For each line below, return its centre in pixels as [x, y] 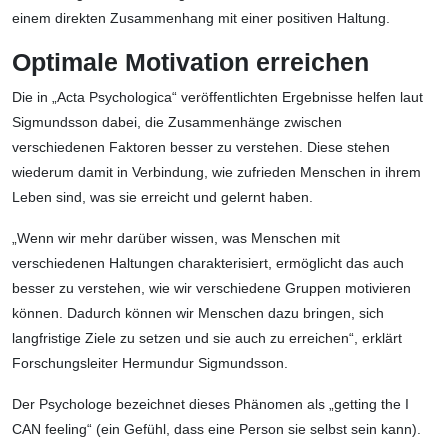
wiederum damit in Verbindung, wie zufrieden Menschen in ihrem [216, 172]
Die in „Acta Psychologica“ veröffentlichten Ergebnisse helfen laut [217, 97]
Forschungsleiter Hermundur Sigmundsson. [150, 363]
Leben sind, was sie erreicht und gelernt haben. [162, 197]
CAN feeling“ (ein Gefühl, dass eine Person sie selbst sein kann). [216, 429]
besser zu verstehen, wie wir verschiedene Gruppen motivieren [211, 288]
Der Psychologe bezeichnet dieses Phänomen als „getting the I [210, 404]
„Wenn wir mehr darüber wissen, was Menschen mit [176, 238]
